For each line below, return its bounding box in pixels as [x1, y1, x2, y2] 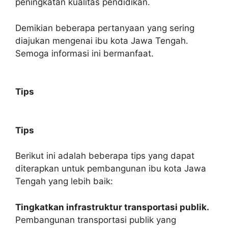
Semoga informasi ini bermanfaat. [15, 48, 154, 59]
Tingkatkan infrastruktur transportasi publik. [15, 202, 209, 212]
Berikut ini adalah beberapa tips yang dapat [15, 151, 194, 161]
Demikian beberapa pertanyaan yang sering [15, 22, 194, 33]
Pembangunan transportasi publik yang [15, 214, 176, 225]
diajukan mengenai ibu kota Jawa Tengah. [15, 35, 188, 46]
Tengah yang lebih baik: [15, 176, 113, 186]
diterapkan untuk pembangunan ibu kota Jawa [15, 163, 206, 174]
